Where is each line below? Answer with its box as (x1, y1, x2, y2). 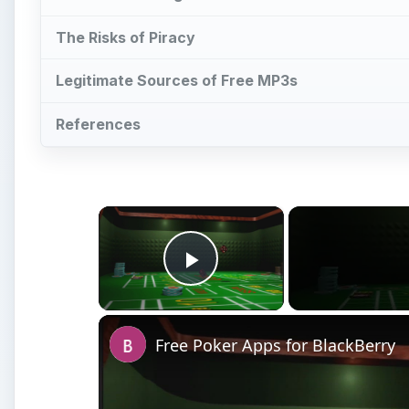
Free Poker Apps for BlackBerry (155, 334, 395, 357)
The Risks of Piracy (56, 27, 195, 47)
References (56, 115, 141, 134)
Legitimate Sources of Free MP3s (56, 71, 298, 90)
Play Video (191, 270, 323, 301)
